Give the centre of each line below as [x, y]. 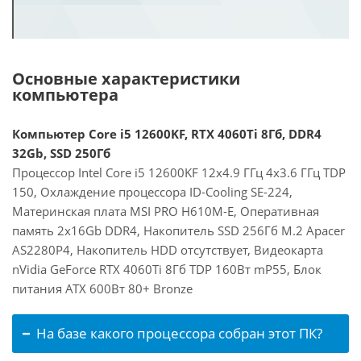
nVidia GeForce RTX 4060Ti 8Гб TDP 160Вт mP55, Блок [167, 269]
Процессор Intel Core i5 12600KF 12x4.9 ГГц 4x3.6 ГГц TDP [179, 172]
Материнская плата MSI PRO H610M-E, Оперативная [166, 211]
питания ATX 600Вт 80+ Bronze [102, 288]
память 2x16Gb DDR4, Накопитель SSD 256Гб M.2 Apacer [178, 230]
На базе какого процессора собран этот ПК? [179, 333]
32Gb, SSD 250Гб [61, 153]
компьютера [65, 95]
